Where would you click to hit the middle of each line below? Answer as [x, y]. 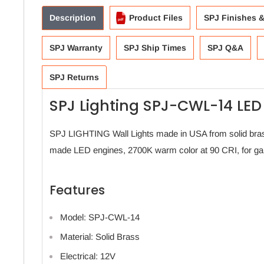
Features [77, 190]
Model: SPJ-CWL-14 [100, 217]
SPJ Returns [74, 77]
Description [73, 18]
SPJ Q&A [225, 48]
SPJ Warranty [76, 48]
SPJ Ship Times [155, 48]
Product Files [156, 18]
